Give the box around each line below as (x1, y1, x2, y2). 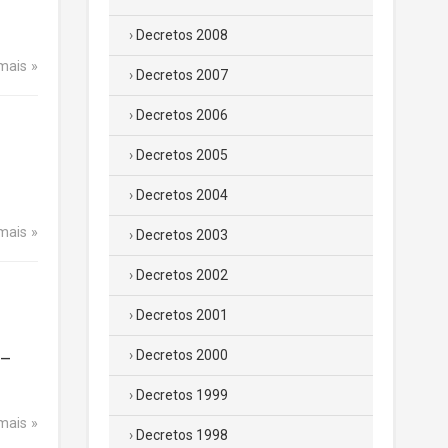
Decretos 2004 (136, 187, 228, 203)
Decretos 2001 (136, 307, 228, 323)
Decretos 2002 (136, 267, 228, 283)
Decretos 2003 (136, 227, 228, 243)
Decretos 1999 (136, 387, 228, 403)
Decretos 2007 (136, 67, 228, 83)
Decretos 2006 (136, 107, 228, 123)
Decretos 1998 (136, 427, 228, 443)
